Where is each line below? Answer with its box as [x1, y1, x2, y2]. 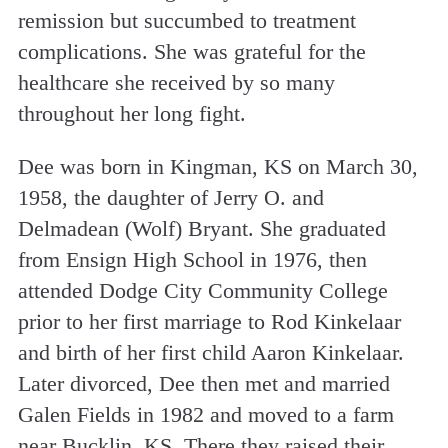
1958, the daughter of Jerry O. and [17, 185, 324, 211]
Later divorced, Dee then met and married [17, 371, 390, 397]
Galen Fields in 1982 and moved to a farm [17, 402, 394, 428]
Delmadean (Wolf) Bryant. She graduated [17, 216, 386, 242]
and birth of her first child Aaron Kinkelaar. [17, 340, 404, 366]
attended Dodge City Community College [17, 278, 388, 304]
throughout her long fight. [17, 101, 246, 127]
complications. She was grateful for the [17, 39, 366, 65]
